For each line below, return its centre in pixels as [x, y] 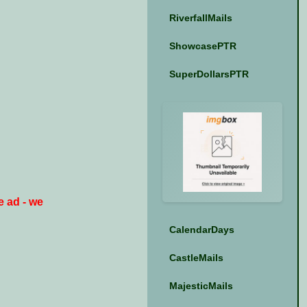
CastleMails [196, 257]
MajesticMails [201, 285]
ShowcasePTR [202, 46]
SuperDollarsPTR [209, 74]
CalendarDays [201, 229]
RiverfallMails [200, 18]
